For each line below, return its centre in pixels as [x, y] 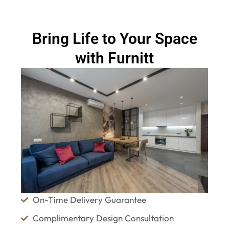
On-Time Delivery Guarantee [89, 199]
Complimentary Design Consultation [103, 218]
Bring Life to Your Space [114, 39]
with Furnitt [114, 58]
